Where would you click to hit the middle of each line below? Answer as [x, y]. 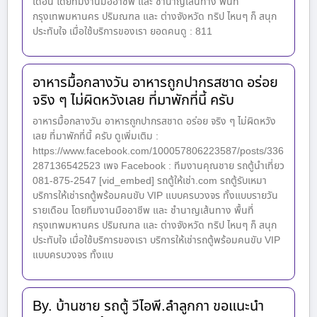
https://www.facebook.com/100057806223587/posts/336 [158, 151]
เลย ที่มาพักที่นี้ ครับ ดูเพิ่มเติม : [96, 137]
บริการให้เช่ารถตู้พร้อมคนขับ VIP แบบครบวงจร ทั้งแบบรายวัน [155, 196]
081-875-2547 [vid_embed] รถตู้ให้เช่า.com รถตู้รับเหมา [150, 181]
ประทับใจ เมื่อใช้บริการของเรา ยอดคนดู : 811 [122, 32]
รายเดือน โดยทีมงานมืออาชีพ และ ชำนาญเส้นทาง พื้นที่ [143, 211]
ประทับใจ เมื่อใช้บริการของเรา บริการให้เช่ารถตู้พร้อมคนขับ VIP [156, 241]
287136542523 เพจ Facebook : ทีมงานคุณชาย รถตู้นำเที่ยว [158, 166]
